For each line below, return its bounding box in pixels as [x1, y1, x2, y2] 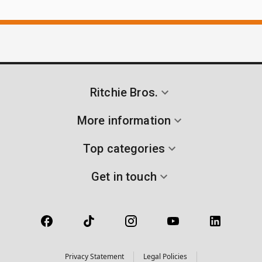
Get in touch [91, 169, 157, 184]
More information [77, 113, 171, 127]
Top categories [82, 141, 166, 156]
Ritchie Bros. [90, 85, 158, 99]
